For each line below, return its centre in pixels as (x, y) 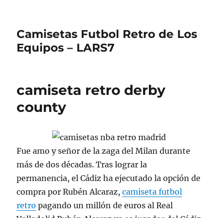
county (42, 107)
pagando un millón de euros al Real (105, 205)
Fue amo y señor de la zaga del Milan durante (104, 151)
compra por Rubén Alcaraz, (70, 191)
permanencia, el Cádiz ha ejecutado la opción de (109, 178)
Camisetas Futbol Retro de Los (107, 34)
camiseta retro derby (91, 90)
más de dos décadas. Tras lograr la (82, 164)
